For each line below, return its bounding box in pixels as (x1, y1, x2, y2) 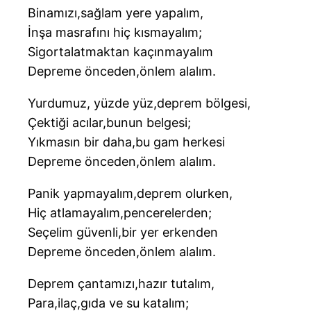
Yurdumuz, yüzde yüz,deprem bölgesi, (28, 96, 251, 111)
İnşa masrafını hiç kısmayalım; (28, 25, 202, 40)
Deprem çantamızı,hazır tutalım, (28, 276, 215, 292)
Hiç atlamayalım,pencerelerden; (28, 205, 212, 221)
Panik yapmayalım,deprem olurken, (28, 186, 233, 201)
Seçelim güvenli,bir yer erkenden (28, 225, 218, 240)
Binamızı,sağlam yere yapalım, (28, 6, 203, 21)
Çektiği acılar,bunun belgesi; (28, 115, 191, 131)
